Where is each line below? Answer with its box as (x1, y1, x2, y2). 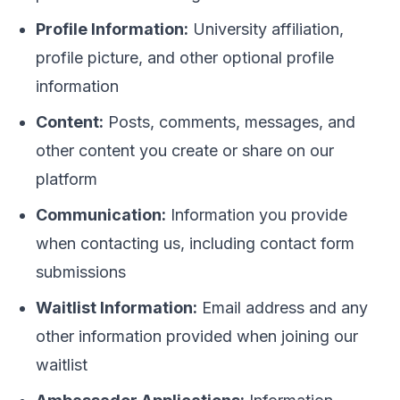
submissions (36, 262, 126, 281)
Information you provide (166, 205, 347, 224)
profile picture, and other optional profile (36, 48, 334, 67)
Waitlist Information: (36, 298, 197, 317)
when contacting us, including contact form (36, 234, 354, 253)
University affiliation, (188, 20, 344, 38)
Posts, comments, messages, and (104, 112, 355, 131)
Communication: (36, 205, 166, 224)
